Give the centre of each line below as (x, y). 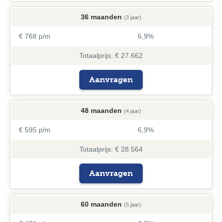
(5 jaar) (133, 205)
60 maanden (101, 204)
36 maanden (101, 17)
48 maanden (101, 111)
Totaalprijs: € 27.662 (111, 55)
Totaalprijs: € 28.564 (111, 149)
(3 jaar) (133, 17)
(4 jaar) (133, 111)
